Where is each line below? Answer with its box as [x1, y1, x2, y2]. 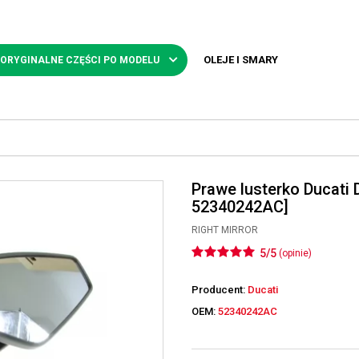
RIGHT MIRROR [192, 224, 258, 236]
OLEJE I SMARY [204, 53, 278, 66]
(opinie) [279, 248, 312, 259]
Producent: [192, 284, 248, 296]
